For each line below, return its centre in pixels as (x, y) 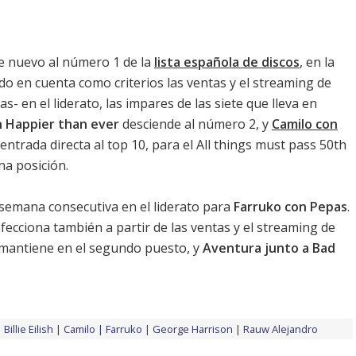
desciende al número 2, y (195, 124)
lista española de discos (227, 62)
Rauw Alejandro (281, 329)
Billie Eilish (29, 329)
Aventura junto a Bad (269, 248)
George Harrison (193, 329)
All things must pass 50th (271, 144)
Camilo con (305, 124)
